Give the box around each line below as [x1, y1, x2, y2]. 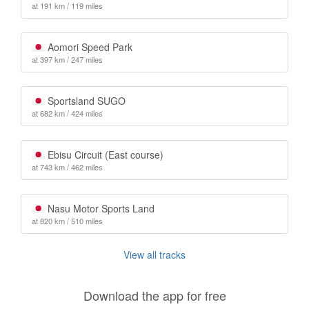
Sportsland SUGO [44, 94, 126, 108]
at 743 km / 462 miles [32, 161, 103, 172]
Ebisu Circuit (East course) [44, 148, 163, 161]
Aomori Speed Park [44, 40, 132, 54]
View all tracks [123, 248, 186, 261]
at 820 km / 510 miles [32, 215, 103, 226]
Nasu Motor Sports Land [44, 201, 154, 215]
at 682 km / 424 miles [32, 108, 103, 119]
